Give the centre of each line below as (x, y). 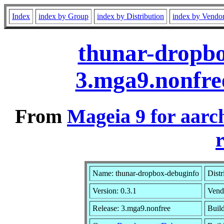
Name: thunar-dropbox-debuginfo (146, 173)
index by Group (63, 16)
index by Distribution (130, 16)
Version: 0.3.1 (114, 190)
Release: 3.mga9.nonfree (131, 208)
